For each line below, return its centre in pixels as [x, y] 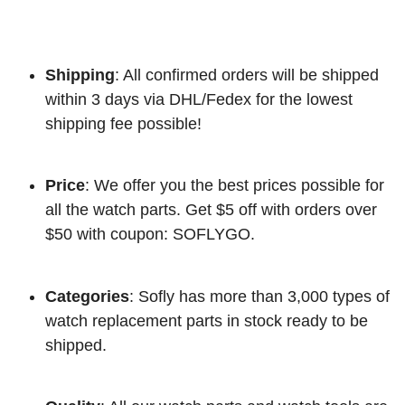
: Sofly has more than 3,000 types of [259, 296]
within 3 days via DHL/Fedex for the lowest [199, 99]
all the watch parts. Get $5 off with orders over [211, 210]
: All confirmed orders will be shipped [247, 75]
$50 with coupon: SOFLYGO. [150, 235]
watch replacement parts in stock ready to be [207, 320]
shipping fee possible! [123, 123]
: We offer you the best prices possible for [235, 186]
